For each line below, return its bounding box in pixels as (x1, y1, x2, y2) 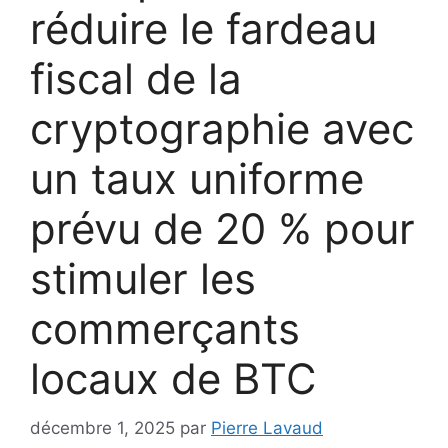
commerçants (30, 303, 300, 355)
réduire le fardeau (30, 3, 377, 55)
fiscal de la (30, 53, 242, 105)
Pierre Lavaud (211, 417, 323, 438)
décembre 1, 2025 (30, 417, 175, 438)
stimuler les (30, 253, 256, 305)
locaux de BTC (30, 353, 317, 405)
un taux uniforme (30, 153, 364, 205)
